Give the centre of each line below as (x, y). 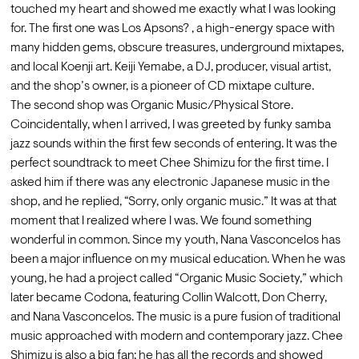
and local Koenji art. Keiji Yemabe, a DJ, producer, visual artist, (170, 67)
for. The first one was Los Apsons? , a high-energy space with (172, 28)
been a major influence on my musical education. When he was (177, 259)
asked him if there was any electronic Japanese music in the (170, 182)
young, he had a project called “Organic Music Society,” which (176, 278)
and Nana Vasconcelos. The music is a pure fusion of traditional (175, 317)
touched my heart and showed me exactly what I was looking (173, 9)
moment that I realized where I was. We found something (161, 221)
